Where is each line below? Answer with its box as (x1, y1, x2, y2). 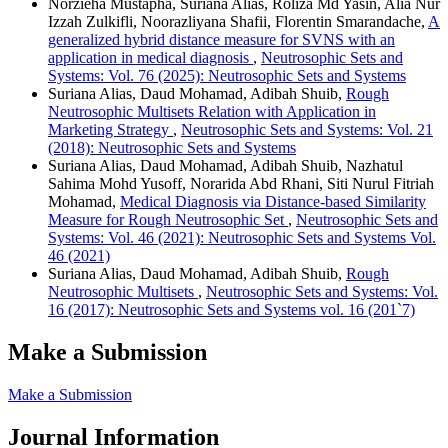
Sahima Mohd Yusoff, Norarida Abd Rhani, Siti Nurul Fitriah (48, 175, 434, 193)
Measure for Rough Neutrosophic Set (48, 211, 288, 229)
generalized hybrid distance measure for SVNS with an (48, 31, 395, 49)
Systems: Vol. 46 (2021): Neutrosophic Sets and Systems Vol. (48, 229, 436, 247)
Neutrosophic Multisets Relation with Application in (48, 103, 376, 121)
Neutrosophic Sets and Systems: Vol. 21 (181, 121, 433, 139)
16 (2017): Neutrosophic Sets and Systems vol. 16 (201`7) (48, 301, 415, 319)
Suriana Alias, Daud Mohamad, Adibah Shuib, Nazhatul (48, 157, 403, 175)
